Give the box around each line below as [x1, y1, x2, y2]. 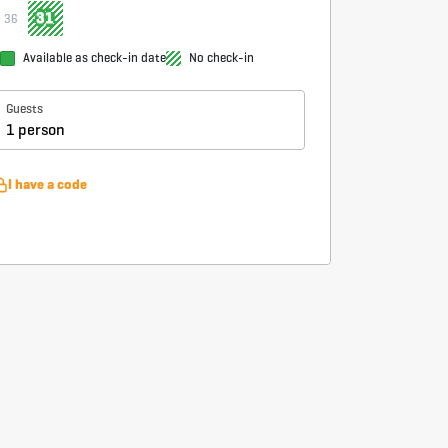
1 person [6, 120, 65, 139]
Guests [6, 100, 43, 117]
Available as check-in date [23, 50, 166, 66]
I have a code [8, 175, 87, 193]
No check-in [189, 50, 254, 66]
